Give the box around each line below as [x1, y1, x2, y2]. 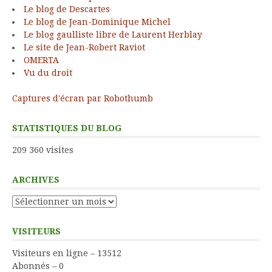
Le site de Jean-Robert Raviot [24, 42, 145, 52]
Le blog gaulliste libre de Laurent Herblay [24, 29, 202, 39]
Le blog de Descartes [24, 4, 110, 14]
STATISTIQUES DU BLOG [12, 123, 121, 133]
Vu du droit [24, 67, 72, 78]
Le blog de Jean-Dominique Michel [24, 16, 171, 27]
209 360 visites [12, 144, 73, 155]
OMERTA [24, 55, 59, 65]
